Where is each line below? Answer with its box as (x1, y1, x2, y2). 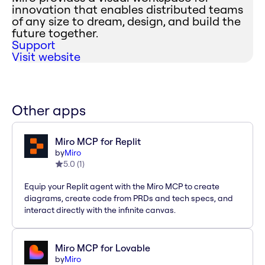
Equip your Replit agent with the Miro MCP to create (24, 181, 219, 192)
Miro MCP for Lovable (55, 242, 150, 254)
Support (12, 37, 55, 53)
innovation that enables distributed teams (12, 2, 243, 17)
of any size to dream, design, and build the (12, 14, 241, 29)
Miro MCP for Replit (55, 135, 141, 148)
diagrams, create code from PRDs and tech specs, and (24, 193, 233, 204)
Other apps (12, 101, 86, 119)
